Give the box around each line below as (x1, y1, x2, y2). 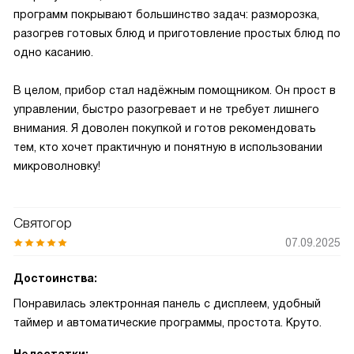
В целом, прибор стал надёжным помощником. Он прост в (13, 84, 336, 96)
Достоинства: (13, 272, 97, 284)
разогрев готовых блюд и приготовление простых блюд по (13, 27, 341, 40)
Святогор (13, 216, 72, 231)
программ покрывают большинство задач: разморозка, (13, 8, 319, 21)
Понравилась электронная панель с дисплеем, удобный (13, 297, 321, 310)
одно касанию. (13, 46, 93, 58)
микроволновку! (13, 160, 100, 172)
